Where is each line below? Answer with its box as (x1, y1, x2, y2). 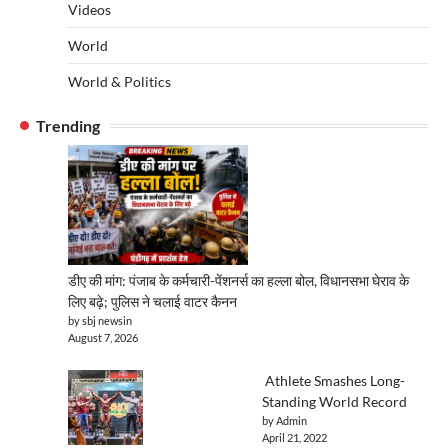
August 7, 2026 (68, 331, 138, 345)
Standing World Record (262, 393, 407, 411)
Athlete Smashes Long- (262, 372, 405, 390)
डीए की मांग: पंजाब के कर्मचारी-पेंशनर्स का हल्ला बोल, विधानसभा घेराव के (68, 272, 409, 290)
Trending (36, 116, 100, 136)
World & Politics (68, 73, 171, 91)
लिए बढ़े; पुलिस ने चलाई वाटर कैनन (68, 293, 237, 311)
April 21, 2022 (262, 431, 327, 445)
